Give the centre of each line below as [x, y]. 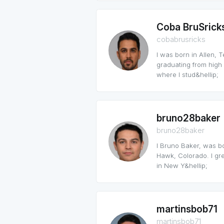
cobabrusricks [181, 39]
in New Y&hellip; [182, 165]
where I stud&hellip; [187, 74]
